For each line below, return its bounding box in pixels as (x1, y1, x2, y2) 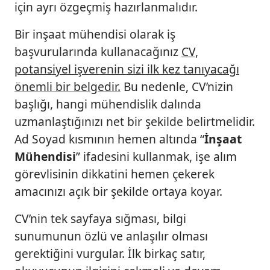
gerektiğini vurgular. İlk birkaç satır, (14, 245, 206, 262)
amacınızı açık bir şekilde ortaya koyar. (14, 183, 222, 200)
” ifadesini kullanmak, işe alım (76, 148, 237, 165)
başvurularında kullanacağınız (14, 43, 181, 60)
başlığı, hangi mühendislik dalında (14, 96, 201, 113)
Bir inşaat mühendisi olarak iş (14, 26, 175, 43)
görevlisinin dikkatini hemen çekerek (14, 166, 215, 183)
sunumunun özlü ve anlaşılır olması (14, 228, 208, 245)
